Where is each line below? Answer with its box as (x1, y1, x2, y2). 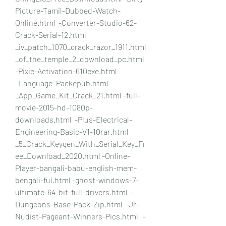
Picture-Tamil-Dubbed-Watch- (15, 5, 121, 15)
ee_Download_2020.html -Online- (15, 150, 130, 160)
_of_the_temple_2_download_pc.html (15, 53, 144, 64)
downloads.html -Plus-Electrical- (15, 114, 132, 124)
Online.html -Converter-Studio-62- (15, 17, 137, 27)
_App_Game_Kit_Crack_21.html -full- (15, 90, 140, 100)
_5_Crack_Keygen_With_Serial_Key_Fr (15, 138, 146, 148)
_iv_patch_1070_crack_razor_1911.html (15, 41, 146, 51)
